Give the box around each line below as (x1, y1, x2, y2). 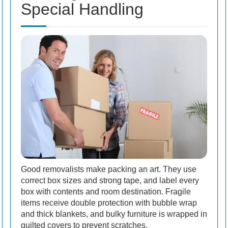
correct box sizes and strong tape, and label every (21, 176, 199, 185)
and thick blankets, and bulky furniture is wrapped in (21, 210, 207, 219)
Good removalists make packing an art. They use (21, 165, 196, 174)
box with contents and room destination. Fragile (21, 187, 191, 196)
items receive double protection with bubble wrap (21, 198, 197, 208)
